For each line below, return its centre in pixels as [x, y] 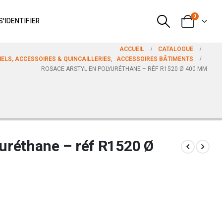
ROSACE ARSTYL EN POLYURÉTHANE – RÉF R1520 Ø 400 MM [124, 69]
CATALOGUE [176, 49]
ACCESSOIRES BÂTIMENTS [155, 59]
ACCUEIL [132, 49]
